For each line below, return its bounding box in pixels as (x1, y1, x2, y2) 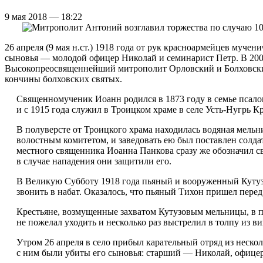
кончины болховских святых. (5, 73, 122, 84)
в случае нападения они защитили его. (16, 156, 171, 166)
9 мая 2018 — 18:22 (5, 11, 82, 22)
